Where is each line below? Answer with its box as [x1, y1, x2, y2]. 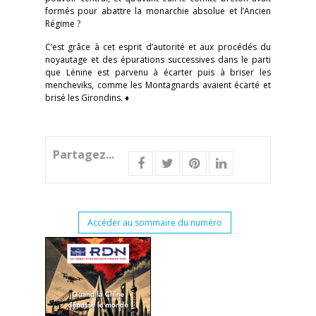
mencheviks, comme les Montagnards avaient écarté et [45, 79, 271, 91]
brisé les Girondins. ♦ [45, 92, 129, 104]
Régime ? [45, 18, 80, 30]
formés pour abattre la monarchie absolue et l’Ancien [45, 5, 271, 17]
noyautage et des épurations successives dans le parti [45, 54, 271, 66]
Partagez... [53, 147, 114, 162]
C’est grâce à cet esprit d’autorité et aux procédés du [45, 41, 271, 53]
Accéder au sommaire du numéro [87, 217, 222, 229]
